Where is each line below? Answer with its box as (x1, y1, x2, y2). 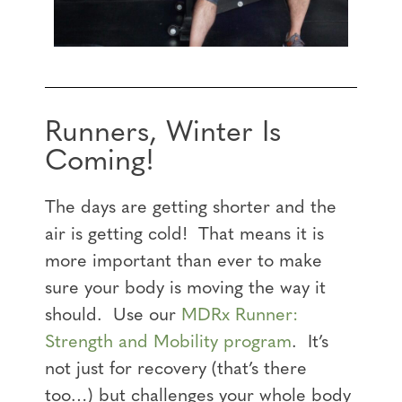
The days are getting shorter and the (45, 198, 336, 217)
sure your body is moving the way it (45, 279, 326, 298)
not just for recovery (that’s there (45, 360, 307, 379)
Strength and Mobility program (45, 333, 292, 352)
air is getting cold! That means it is (45, 225, 324, 244)
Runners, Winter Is (45, 118, 281, 148)
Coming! (45, 147, 154, 177)
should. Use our (45, 306, 181, 325)
